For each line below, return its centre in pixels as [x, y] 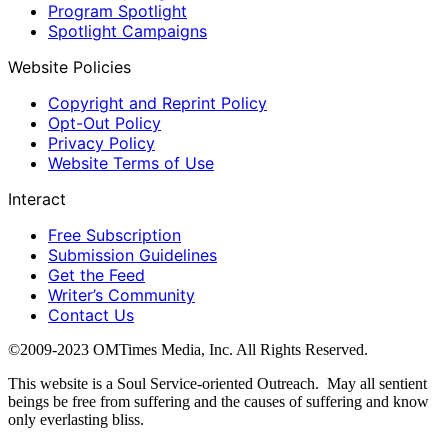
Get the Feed [96, 275]
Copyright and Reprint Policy [157, 103]
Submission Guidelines [132, 255]
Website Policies [69, 67]
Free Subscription [114, 235]
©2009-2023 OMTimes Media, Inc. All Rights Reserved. [188, 350]
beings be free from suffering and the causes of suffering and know [218, 402]
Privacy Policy [101, 143]
